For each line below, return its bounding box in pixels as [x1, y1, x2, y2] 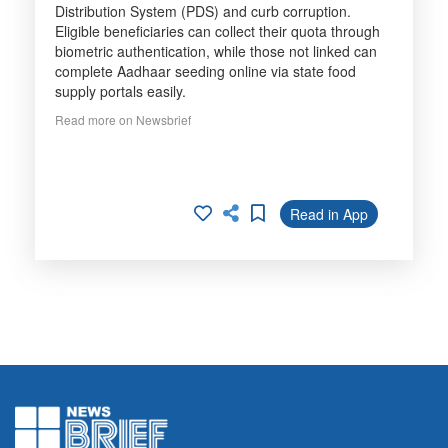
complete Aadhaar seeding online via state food [55, 61, 356, 81]
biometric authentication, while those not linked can [55, 41, 377, 61]
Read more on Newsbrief [55, 111, 191, 128]
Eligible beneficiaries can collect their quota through [55, 21, 380, 41]
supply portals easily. [55, 81, 186, 101]
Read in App [290, 204, 368, 224]
